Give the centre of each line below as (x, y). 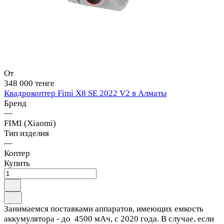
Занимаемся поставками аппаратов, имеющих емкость (104, 209)
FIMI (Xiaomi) (30, 123)
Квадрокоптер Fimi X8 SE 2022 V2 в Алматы (85, 93)
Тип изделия (26, 133)
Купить (17, 163)
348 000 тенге (29, 83)
